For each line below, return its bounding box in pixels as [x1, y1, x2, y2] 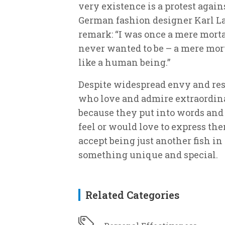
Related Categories [85, 188, 179, 201]
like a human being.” [78, 56, 170, 68]
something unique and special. [78, 148, 218, 161]
